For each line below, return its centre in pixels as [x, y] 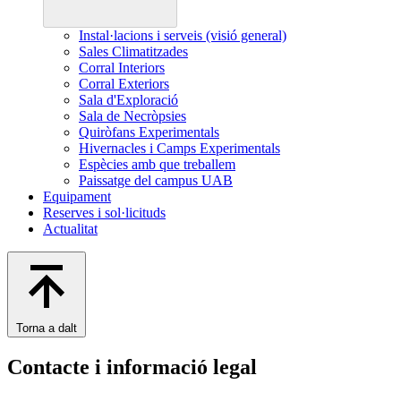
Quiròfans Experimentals [149, 132]
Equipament [77, 197]
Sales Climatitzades [133, 52]
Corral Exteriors [124, 84]
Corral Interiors [122, 68]
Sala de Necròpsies [132, 116]
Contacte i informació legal [132, 367]
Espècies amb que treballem [157, 165]
